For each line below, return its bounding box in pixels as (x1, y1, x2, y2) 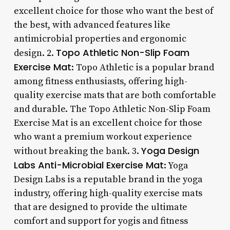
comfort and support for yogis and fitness (13, 215, 188, 227)
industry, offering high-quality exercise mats (13, 187, 202, 199)
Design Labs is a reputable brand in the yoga (13, 173, 203, 185)
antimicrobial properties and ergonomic (13, 32, 186, 45)
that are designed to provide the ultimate (13, 201, 187, 213)
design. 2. (13, 47, 56, 59)
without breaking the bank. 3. (13, 145, 141, 157)
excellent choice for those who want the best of (13, 5, 214, 17)
